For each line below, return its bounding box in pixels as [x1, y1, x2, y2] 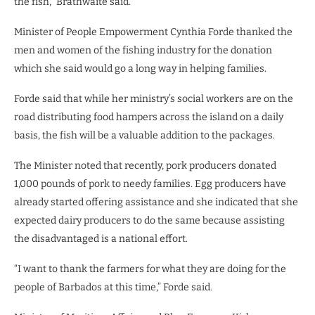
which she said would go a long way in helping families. [14, 62, 266, 75]
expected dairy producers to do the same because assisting [14, 214, 285, 226]
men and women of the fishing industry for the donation [14, 44, 272, 56]
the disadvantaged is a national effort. [14, 232, 188, 245]
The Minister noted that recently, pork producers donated [14, 159, 276, 172]
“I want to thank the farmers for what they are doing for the [14, 262, 286, 275]
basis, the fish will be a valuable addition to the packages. [14, 129, 275, 141]
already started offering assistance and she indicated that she [14, 195, 298, 208]
